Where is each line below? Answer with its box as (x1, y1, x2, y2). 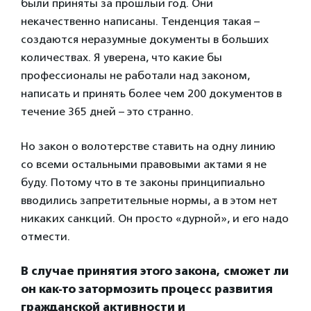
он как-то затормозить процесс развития (21, 282, 273, 296)
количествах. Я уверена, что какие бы (21, 50, 222, 64)
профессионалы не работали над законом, (21, 68, 250, 82)
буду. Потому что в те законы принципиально (21, 175, 265, 189)
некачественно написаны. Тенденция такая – (21, 14, 260, 28)
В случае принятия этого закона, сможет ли (21, 264, 289, 278)
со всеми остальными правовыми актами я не (21, 157, 267, 171)
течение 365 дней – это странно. (21, 104, 194, 118)
